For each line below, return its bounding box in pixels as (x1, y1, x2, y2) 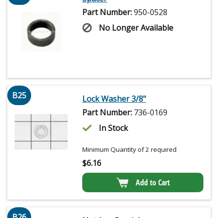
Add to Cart (135, 177, 170, 188)
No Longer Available (99, 22, 174, 33)
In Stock (99, 122, 128, 133)
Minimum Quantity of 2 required (82, 145, 177, 154)
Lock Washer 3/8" (82, 93, 146, 104)
